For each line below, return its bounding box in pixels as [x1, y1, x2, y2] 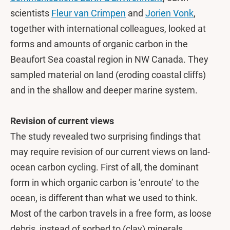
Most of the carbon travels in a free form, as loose [10, 208, 212, 219]
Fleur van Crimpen [51, 8, 126, 18]
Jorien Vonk [145, 8, 194, 18]
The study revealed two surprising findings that [10, 131, 201, 142]
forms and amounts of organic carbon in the [10, 39, 188, 49]
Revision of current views [10, 116, 114, 126]
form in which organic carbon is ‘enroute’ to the [10, 177, 199, 188]
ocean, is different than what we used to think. [10, 193, 198, 203]
